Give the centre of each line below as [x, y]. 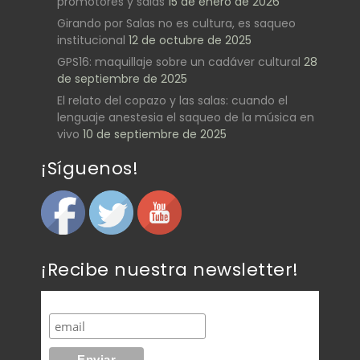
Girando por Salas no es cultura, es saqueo [176, 24]
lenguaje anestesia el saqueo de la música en [186, 118]
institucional [91, 41]
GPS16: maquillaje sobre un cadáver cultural [179, 62]
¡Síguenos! [90, 169]
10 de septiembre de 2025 [155, 135]
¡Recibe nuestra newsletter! [170, 269]
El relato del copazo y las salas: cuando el [172, 101]
